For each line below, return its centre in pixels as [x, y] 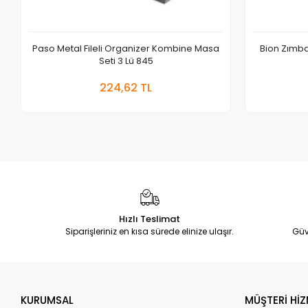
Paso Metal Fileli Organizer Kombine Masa [126, 48]
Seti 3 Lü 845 [126, 60]
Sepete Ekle [165, 79]
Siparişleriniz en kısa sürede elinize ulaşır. [150, 231]
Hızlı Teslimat [150, 219]
